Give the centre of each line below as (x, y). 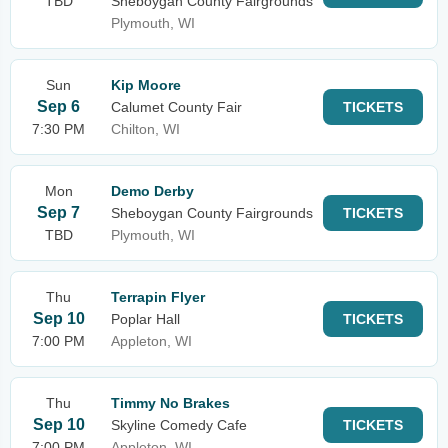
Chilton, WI (145, 129)
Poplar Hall (145, 319)
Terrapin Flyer (158, 297)
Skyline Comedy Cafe (179, 425)
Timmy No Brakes (170, 403)
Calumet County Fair (176, 107)
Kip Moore (146, 85)
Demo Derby (152, 191)
